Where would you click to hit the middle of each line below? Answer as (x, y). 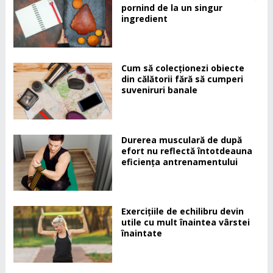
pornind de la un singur (172, 7)
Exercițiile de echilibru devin (182, 211)
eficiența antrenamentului (179, 161)
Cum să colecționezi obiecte (183, 68)
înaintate (141, 233)
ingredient (144, 18)
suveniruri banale (159, 90)
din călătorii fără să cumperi (182, 79)
